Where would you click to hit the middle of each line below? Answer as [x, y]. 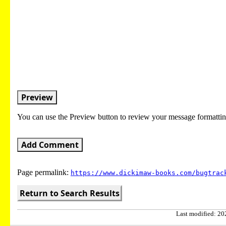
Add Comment [50, 145]
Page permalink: [44, 172]
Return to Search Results [70, 193]
